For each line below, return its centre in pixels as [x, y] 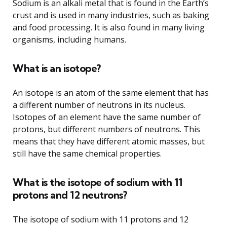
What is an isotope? [57, 68]
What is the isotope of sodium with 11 [98, 182]
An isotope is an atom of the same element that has [111, 92]
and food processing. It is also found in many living [109, 27]
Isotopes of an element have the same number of [107, 117]
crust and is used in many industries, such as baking [111, 15]
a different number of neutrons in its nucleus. [99, 105]
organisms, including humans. [69, 39]
